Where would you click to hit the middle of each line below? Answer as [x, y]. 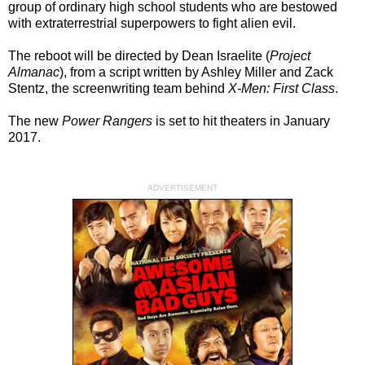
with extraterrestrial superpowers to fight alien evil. [152, 23]
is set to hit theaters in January [241, 121]
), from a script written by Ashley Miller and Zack [196, 72]
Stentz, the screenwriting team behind [118, 88]
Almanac [34, 72]
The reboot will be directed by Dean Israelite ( [139, 55]
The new [35, 121]
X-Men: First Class [281, 88]
